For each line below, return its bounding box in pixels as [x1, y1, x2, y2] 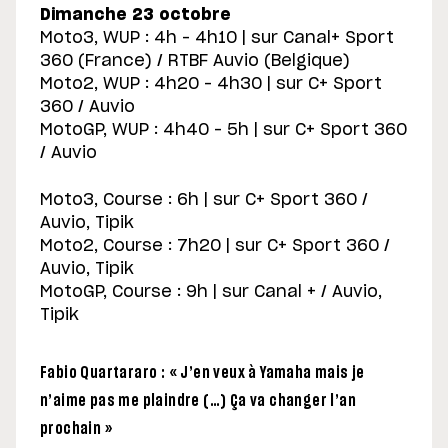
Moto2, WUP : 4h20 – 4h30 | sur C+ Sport [40, 76, 382, 93]
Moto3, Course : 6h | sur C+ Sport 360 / [40, 192, 368, 209]
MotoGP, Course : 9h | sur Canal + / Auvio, [40, 284, 382, 301]
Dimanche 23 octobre [40, 7, 231, 24]
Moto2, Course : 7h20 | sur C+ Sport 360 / [40, 238, 390, 255]
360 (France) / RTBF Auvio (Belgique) [40, 53, 350, 70]
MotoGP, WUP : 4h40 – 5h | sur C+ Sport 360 [40, 122, 407, 139]
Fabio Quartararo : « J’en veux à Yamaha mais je [40, 365, 365, 382]
